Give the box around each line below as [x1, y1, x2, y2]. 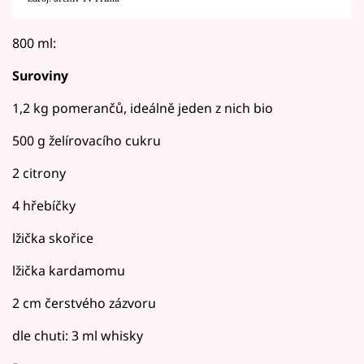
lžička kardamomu [12, 261, 125, 279]
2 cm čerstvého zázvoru [12, 293, 156, 312]
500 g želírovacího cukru [12, 131, 161, 149]
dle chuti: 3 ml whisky [12, 326, 143, 344]
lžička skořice [12, 228, 93, 247]
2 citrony [12, 163, 66, 182]
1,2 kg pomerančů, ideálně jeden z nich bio [12, 98, 273, 117]
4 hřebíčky [12, 196, 76, 214]
